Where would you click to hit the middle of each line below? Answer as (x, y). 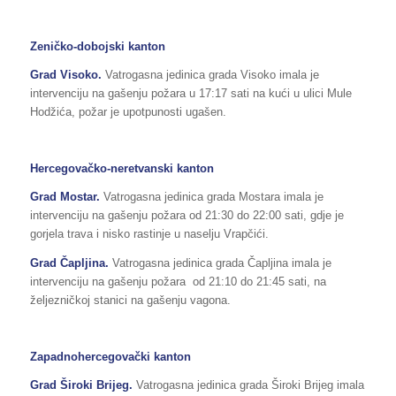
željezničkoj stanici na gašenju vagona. (130, 300)
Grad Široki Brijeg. (83, 385)
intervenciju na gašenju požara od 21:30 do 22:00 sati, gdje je (187, 216)
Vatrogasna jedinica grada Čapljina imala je (221, 263)
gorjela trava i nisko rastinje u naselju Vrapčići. (149, 234)
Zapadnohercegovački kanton (110, 356)
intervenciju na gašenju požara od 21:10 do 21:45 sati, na (178, 281)
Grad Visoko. (67, 75)
